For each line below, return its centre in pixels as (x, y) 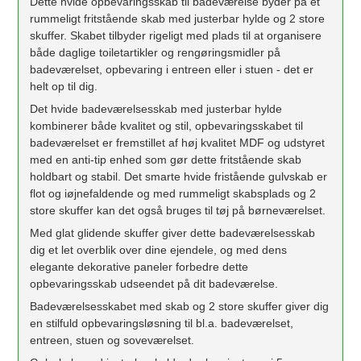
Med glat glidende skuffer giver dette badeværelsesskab (173, 232)
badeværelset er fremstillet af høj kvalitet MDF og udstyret (178, 142)
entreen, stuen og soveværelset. (112, 340)
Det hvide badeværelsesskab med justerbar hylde (156, 108)
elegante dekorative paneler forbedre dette (139, 266)
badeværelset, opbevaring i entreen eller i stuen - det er (172, 69)
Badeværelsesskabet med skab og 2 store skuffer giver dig (180, 306)
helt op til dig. (64, 86)
